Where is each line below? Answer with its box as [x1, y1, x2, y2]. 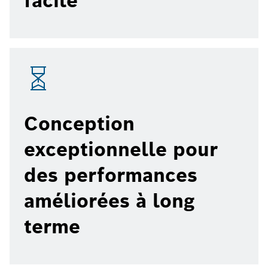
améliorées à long [24, 188, 195, 213]
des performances [24, 163, 197, 187]
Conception [24, 111, 135, 136]
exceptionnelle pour [24, 137, 218, 162]
